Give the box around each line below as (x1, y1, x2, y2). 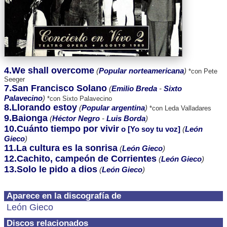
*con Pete (186, 68, 217, 75)
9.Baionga (4, 113, 48, 123)
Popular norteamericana (99, 66, 184, 75)
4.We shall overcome (4, 65, 94, 75)
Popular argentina (82, 103, 145, 112)
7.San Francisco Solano (4, 83, 107, 93)
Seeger (4, 76, 25, 83)
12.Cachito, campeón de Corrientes (4, 154, 157, 164)
